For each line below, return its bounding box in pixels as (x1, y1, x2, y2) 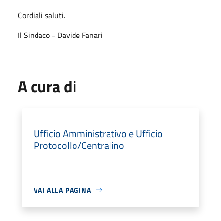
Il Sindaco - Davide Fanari (18, 29, 103, 41)
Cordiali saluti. (18, 9, 65, 21)
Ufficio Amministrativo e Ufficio (34, 125, 163, 141)
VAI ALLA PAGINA (34, 184, 91, 195)
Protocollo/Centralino (34, 137, 124, 153)
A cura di (18, 74, 76, 98)
